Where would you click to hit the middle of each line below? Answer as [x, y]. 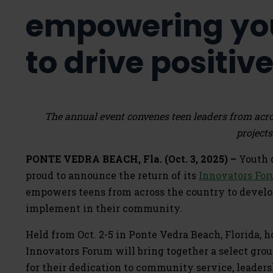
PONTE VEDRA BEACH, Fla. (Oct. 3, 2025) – [131, 159]
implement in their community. [105, 208]
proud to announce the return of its [112, 175]
